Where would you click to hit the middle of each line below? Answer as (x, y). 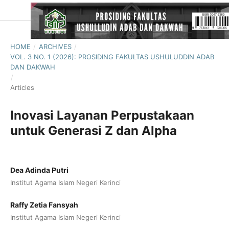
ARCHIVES (55, 46)
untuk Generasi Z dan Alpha (94, 130)
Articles (22, 87)
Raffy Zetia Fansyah (44, 204)
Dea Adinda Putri (39, 170)
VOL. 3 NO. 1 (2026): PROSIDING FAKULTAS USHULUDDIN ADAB (112, 56)
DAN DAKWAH (33, 67)
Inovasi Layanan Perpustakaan (102, 115)
